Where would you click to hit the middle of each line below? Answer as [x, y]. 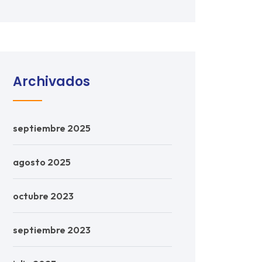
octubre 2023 [43, 196]
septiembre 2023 [52, 230]
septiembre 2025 [52, 128]
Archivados [51, 82]
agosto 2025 [42, 162]
